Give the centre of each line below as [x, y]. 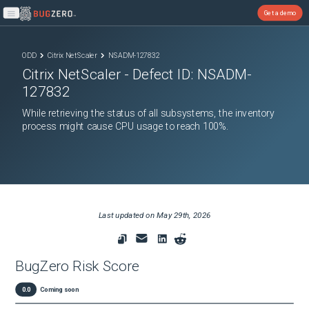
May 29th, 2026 [184, 215]
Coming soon [59, 290]
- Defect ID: [159, 74]
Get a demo [280, 12]
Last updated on [128, 215]
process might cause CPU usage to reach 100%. [125, 127]
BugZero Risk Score [77, 266]
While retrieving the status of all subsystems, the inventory [148, 113]
